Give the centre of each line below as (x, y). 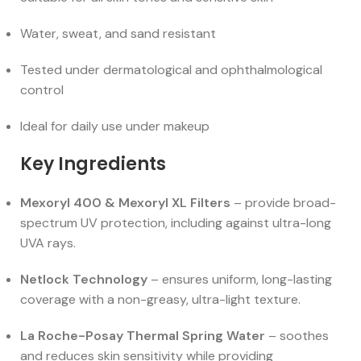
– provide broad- (283, 203)
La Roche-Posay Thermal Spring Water (143, 336)
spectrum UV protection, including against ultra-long (176, 223)
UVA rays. (48, 243)
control (42, 90)
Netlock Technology (84, 280)
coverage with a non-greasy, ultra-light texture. (160, 300)
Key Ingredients (93, 164)
